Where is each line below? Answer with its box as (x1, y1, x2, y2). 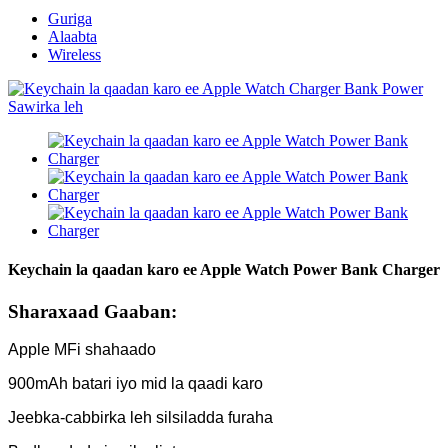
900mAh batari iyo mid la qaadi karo (8, 375, 263, 393)
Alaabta (48, 28, 97, 45)
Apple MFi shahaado (8, 341, 156, 359)
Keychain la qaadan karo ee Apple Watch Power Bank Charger (8, 261, 440, 279)
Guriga (48, 10, 92, 27)
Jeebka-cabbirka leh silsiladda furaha (8, 409, 273, 427)
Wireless (48, 46, 101, 63)
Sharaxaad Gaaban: (8, 300, 177, 322)
